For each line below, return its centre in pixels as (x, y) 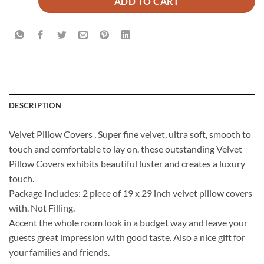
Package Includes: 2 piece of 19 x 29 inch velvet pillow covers (131, 193)
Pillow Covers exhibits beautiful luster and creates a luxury (127, 164)
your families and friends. (59, 252)
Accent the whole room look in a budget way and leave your (128, 223)
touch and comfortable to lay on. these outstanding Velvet (126, 149)
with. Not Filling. (42, 208)
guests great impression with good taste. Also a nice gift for (127, 237)
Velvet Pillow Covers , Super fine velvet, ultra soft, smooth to (130, 134)
